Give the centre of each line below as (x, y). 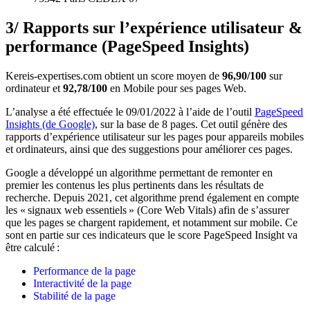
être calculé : (33, 247)
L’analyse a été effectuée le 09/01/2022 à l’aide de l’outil (130, 111)
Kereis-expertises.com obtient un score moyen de (112, 75)
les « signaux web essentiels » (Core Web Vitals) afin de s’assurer (147, 210)
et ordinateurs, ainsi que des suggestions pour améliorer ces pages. (149, 149)
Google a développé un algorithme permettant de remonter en (139, 172)
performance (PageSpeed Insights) (127, 46)
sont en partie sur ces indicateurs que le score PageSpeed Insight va (152, 235)
